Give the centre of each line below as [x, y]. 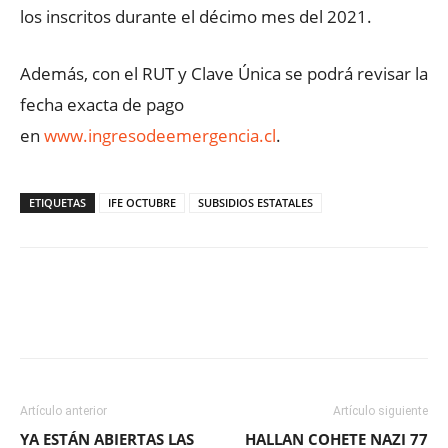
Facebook [93, 316]
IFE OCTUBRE [142, 202]
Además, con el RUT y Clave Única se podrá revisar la [224, 73]
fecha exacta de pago [102, 104]
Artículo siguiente [380, 410]
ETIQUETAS [57, 202]
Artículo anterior [63, 410]
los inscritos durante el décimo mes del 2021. [196, 16]
